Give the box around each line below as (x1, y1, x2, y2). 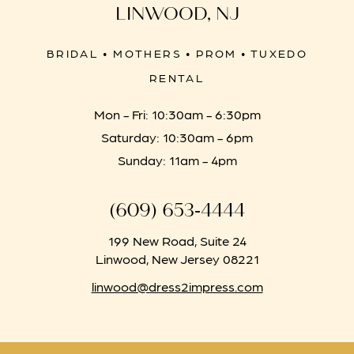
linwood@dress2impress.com (91, 277, 263, 295)
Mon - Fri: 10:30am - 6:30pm (93, 104, 261, 122)
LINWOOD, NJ (115, 3, 239, 25)
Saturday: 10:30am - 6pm (101, 127, 253, 145)
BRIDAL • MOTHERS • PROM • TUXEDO (46, 45, 308, 60)
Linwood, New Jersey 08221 (95, 249, 259, 267)
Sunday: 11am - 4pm (117, 150, 237, 168)
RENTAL (149, 70, 205, 85)
